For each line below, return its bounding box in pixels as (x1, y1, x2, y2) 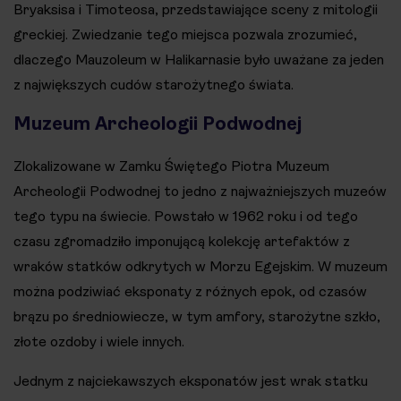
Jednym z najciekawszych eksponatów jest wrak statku (13, 371, 368, 389)
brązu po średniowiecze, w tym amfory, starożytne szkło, (13, 307, 380, 325)
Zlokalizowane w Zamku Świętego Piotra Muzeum (13, 157, 329, 175)
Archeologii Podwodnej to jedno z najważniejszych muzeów (13, 182, 387, 200)
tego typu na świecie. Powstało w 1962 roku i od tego (13, 207, 358, 225)
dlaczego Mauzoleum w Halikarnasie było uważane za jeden (13, 50, 384, 68)
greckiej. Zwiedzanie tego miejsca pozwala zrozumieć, (13, 25, 357, 43)
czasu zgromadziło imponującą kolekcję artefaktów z (13, 232, 350, 250)
